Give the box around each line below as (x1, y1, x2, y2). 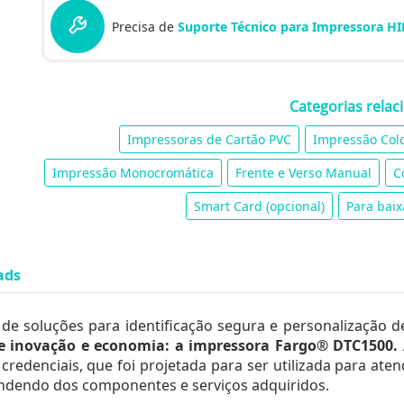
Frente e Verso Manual (235, 164, 372, 181)
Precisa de (112, 18, 178, 35)
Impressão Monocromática (52, 164, 214, 181)
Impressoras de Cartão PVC (127, 131, 291, 148)
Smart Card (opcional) (193, 197, 325, 215)
